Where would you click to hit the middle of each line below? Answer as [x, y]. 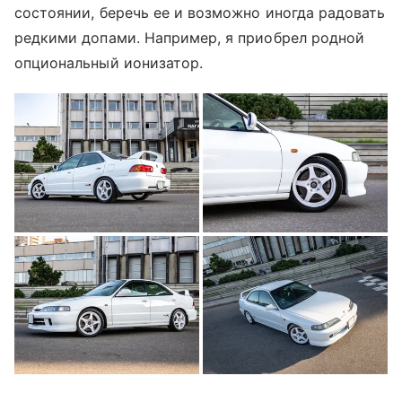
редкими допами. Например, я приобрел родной [190, 38]
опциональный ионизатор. [109, 63]
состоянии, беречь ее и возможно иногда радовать [200, 13]
